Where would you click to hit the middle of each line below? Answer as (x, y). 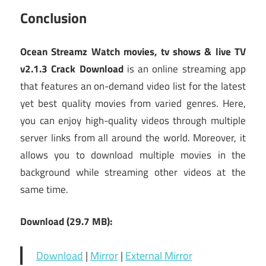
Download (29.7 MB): (66, 222)
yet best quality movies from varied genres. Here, (133, 103)
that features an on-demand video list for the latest (133, 86)
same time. (44, 189)
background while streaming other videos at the (133, 172)
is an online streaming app (185, 69)
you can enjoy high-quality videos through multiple (133, 120)
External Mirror (159, 256)
